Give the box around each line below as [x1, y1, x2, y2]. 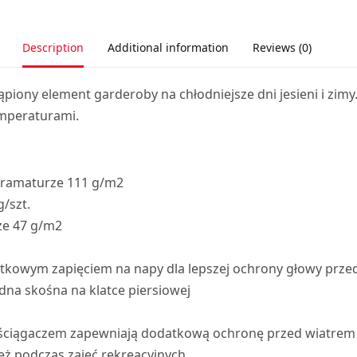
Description [22, 39, 84, 55]
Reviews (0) [252, 39, 312, 55]
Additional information [107, 39, 229, 55]
